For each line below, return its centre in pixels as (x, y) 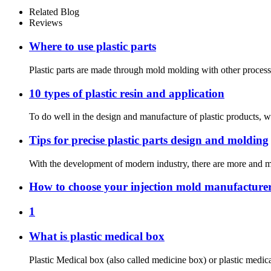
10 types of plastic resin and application (127, 93)
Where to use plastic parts (93, 47)
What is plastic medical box (97, 236)
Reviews (46, 23)
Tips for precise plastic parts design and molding (149, 140)
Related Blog (54, 12)
